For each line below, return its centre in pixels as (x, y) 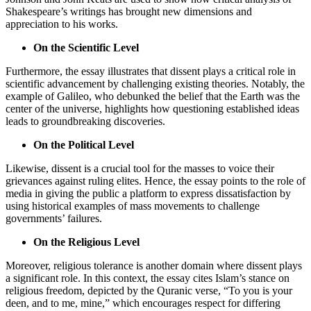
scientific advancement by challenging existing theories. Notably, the (155, 84)
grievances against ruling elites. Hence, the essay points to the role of (155, 181)
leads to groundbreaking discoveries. (85, 121)
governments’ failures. (54, 219)
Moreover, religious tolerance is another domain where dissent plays (154, 266)
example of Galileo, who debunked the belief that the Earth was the (153, 96)
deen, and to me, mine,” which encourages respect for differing (143, 303)
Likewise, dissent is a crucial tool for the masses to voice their (140, 169)
